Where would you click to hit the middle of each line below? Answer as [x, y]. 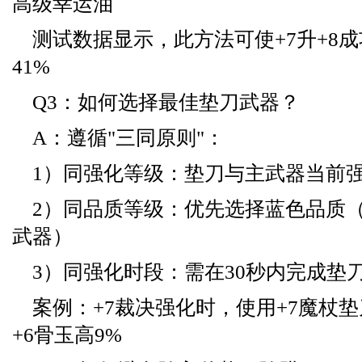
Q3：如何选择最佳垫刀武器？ [166, 102]
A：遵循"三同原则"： [128, 137]
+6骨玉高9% [67, 335]
